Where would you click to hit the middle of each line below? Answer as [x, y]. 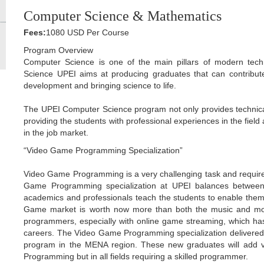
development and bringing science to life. [100, 86]
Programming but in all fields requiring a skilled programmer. [136, 257]
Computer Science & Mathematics [123, 16]
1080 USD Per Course [88, 33]
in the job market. [56, 133]
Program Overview [59, 50]
